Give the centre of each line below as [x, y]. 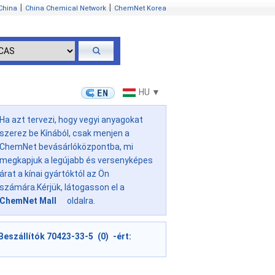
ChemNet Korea [140, 8]
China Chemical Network [66, 8]
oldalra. [80, 201]
